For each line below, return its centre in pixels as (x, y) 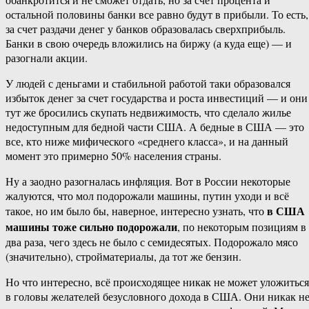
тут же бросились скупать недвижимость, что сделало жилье (148, 112)
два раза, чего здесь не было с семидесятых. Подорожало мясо (152, 242)
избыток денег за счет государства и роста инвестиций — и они (157, 98)
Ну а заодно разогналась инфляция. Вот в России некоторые (148, 181)
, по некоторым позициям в (242, 227)
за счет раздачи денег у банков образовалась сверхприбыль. (146, 29)
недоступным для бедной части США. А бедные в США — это (155, 127)
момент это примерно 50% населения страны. (113, 156)
